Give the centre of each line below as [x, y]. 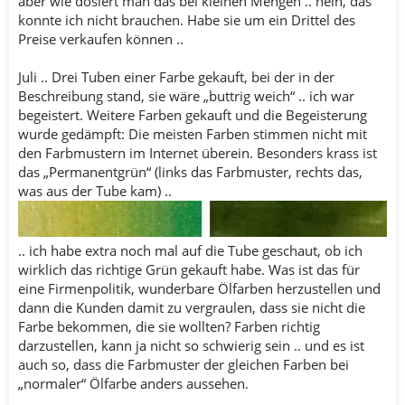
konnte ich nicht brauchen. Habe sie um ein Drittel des [187, 19]
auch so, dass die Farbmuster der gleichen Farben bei [184, 365]
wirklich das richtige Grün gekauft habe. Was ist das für [189, 270]
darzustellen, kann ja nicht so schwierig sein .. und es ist [191, 346]
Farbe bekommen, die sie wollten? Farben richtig [169, 327]
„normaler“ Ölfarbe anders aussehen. [133, 384]
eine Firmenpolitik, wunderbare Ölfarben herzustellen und [199, 289]
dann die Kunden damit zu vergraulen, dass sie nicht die [192, 308]
